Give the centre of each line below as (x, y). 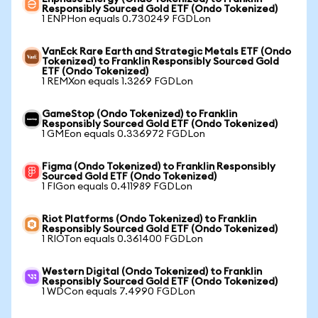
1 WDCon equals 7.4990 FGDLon (119, 292)
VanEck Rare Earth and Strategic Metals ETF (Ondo (166, 52)
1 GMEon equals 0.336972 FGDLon (124, 134)
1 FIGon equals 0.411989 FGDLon (117, 187)
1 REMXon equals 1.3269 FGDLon (117, 82)
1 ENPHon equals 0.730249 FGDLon (126, 19)
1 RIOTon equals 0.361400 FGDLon (122, 239)
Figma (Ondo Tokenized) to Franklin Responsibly (159, 167)
